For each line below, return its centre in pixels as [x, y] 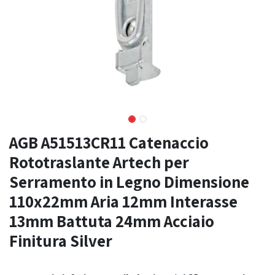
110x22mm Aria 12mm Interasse [123, 201]
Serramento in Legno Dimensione [129, 182]
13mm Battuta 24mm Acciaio [112, 221]
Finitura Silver [61, 241]
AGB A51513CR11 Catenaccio [109, 142]
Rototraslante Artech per [99, 162]
